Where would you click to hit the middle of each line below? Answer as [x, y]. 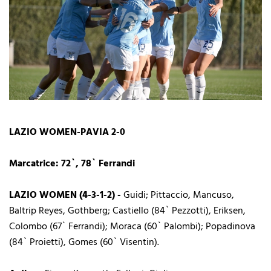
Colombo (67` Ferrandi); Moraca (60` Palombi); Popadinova [132, 227]
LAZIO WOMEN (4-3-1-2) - [65, 195]
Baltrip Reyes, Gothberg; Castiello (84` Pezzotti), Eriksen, [127, 211]
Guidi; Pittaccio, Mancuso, [178, 195]
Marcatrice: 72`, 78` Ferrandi [72, 164]
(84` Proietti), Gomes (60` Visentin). [84, 242]
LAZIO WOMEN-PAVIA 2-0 [67, 132]
